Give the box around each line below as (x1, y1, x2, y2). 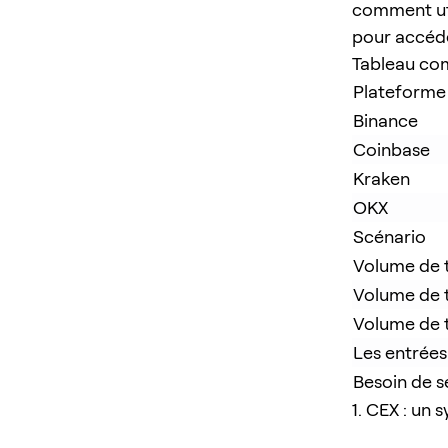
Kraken (353, 167, 410, 189)
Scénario (353, 225, 426, 247)
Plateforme (353, 80, 446, 102)
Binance (353, 109, 418, 131)
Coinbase (353, 138, 430, 160)
